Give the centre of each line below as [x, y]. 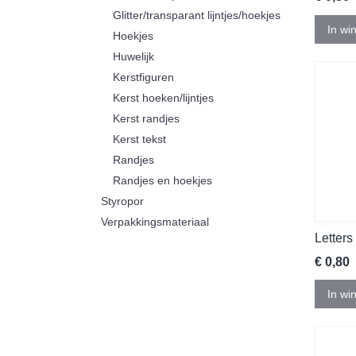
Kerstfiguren [143, 77]
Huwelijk [133, 56]
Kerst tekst [139, 139]
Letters [334, 238]
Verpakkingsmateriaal [155, 222]
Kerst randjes [146, 118]
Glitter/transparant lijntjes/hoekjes [197, 15]
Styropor [122, 201]
